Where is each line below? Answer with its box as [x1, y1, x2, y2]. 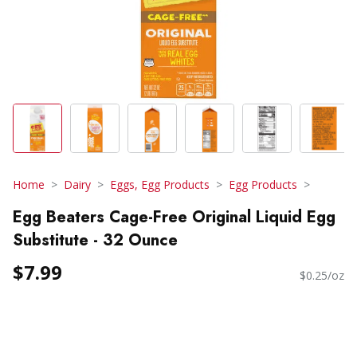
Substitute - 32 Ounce [13, 228, 178, 252]
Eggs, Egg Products [110, 177, 210, 192]
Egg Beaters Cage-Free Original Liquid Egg [13, 205, 335, 229]
